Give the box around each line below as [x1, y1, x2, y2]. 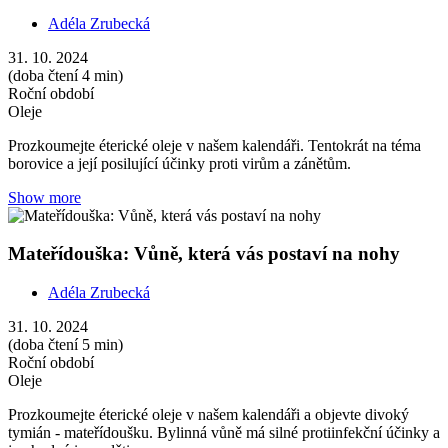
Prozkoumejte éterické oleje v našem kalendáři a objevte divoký [8, 406, 409, 424]
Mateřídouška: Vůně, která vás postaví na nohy [8, 243, 400, 265]
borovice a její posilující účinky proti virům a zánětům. [8, 154, 351, 172]
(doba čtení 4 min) [8, 66, 123, 84]
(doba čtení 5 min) [8, 336, 123, 354]
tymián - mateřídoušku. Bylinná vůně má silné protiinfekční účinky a [8, 424, 440, 442]
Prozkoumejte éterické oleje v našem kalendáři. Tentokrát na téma [8, 136, 421, 154]
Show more [8, 188, 81, 206]
